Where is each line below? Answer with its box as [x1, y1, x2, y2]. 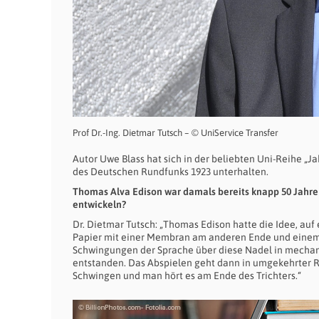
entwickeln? [73, 199, 126, 211]
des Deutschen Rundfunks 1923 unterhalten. [73, 166, 268, 178]
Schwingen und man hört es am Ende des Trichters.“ [73, 270, 301, 282]
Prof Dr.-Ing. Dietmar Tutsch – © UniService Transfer [73, 127, 278, 139]
